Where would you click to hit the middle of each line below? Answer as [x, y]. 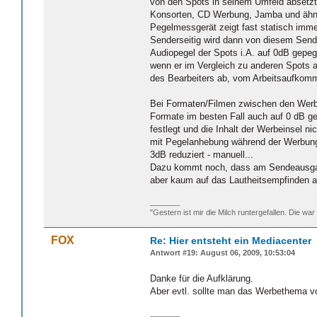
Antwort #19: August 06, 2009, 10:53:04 [223, 253]
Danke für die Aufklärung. [202, 278]
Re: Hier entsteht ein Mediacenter [231, 241]
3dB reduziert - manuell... [202, 154]
